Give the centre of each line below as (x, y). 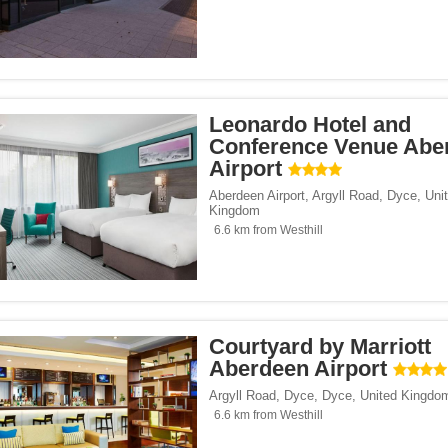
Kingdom (234, 211)
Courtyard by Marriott (320, 347)
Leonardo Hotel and (310, 125)
